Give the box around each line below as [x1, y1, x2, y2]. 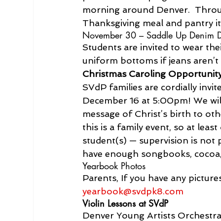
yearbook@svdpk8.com [82, 185, 184, 196]
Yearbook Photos [82, 159, 146, 172]
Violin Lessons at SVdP [82, 197, 169, 209]
